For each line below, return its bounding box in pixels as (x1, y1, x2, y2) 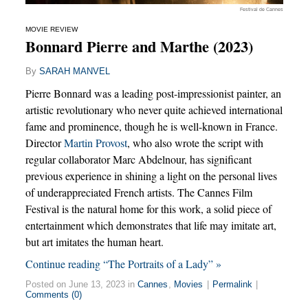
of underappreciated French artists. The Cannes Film (25, 185, 252, 200)
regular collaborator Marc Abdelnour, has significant (25, 152, 252, 167)
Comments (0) (25, 289, 82, 300)
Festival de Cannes (239, 5, 283, 12)
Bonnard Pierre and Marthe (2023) (25, 35, 253, 58)
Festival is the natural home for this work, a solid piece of (25, 201, 272, 217)
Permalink (212, 279, 252, 290)
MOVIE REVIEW (25, 25, 78, 34)
